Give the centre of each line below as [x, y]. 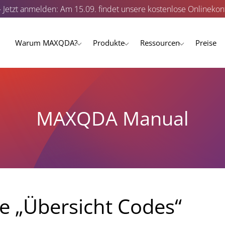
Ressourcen [160, 43]
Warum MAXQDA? [46, 43]
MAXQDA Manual [113, 118]
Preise [206, 43]
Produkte [109, 43]
